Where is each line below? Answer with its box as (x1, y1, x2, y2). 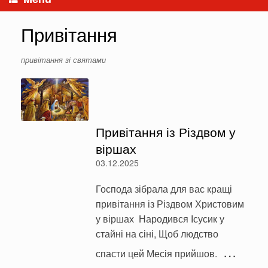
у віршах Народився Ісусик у (95, 212, 224, 226)
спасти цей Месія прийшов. (95, 246, 217, 261)
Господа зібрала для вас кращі (95, 182, 232, 196)
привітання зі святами (21, 54, 106, 65)
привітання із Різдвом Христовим (95, 197, 244, 211)
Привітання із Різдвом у (95, 123, 236, 141)
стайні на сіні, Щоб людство (95, 227, 218, 241)
